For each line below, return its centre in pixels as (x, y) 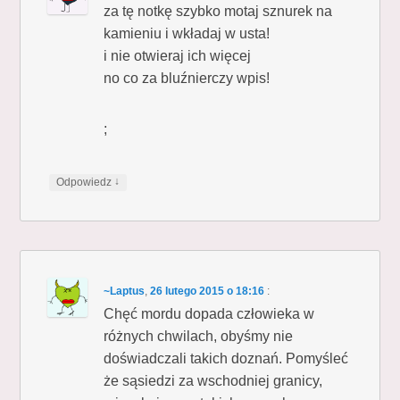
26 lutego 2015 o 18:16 (208, 291)
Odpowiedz (86, 182)
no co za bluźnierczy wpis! (187, 78)
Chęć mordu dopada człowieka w (209, 313)
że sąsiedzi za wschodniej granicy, (213, 380)
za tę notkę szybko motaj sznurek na (218, 11)
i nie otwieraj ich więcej (178, 55)
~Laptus (125, 291)
